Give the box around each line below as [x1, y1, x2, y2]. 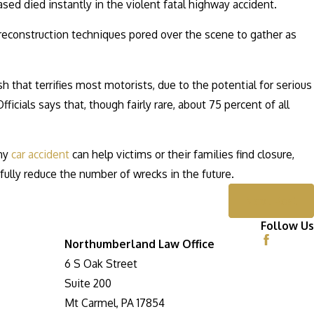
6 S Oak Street [64, 257, 137, 271]
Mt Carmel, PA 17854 [64, 296, 165, 310]
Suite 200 [64, 276, 111, 291]
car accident [11, 147, 69, 162]
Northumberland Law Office [64, 237, 214, 252]
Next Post [245, 193, 298, 208]
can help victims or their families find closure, [69, 147, 294, 162]
